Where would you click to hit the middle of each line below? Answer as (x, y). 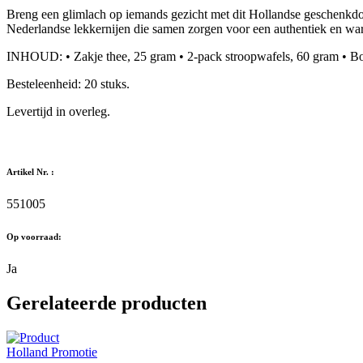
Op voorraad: (34, 237)
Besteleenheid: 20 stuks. (68, 84)
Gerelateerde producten (107, 303)
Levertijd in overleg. (58, 112)
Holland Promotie (52, 352)
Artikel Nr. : (30, 172)
